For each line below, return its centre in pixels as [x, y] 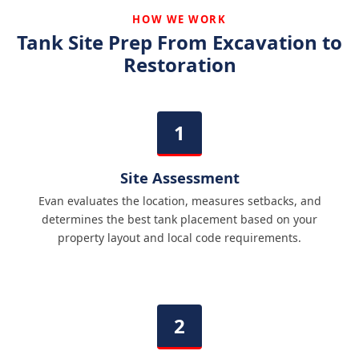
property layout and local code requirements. [179, 237]
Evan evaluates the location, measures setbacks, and [179, 200]
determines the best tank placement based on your [179, 219]
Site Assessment [179, 177]
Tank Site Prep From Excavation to [179, 42]
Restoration [179, 64]
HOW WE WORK [179, 19]
